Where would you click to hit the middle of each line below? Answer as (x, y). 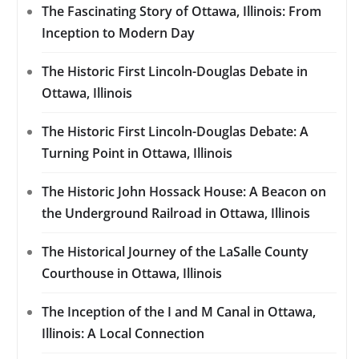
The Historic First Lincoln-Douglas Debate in (175, 72)
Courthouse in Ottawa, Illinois (132, 274)
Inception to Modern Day (118, 33)
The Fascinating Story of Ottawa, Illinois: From (182, 12)
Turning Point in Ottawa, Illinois (137, 153)
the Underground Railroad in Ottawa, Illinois (176, 214)
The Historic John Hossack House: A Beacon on (184, 192)
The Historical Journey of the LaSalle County (175, 252)
